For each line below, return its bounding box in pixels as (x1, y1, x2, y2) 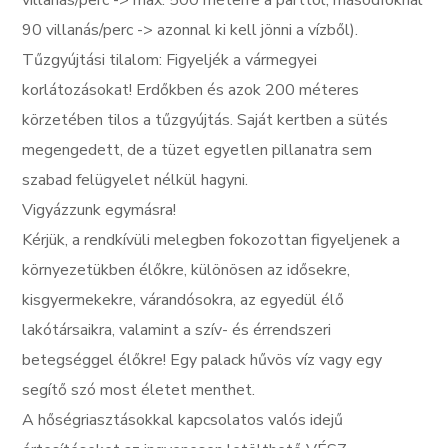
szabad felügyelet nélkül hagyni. (22, 169, 249, 191)
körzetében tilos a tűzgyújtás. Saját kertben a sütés (22, 109, 389, 131)
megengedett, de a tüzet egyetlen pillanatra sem (22, 139, 373, 161)
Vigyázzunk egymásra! (22, 199, 177, 221)
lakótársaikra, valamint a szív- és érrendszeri (22, 319, 332, 341)
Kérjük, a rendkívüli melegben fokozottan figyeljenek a (22, 229, 401, 251)
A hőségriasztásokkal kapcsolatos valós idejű (22, 409, 344, 431)
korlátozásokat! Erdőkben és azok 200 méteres (22, 79, 360, 101)
